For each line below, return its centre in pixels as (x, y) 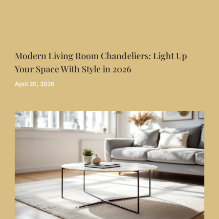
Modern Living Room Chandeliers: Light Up (101, 56)
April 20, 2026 (35, 84)
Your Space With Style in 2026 (73, 69)
